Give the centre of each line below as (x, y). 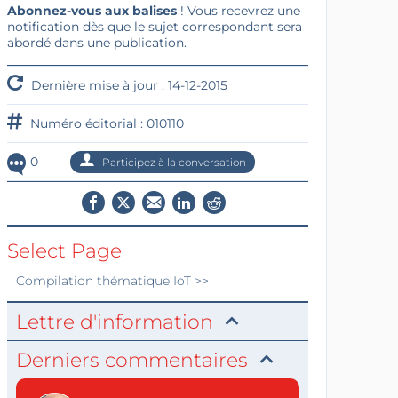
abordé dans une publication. (96, 43)
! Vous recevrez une (238, 11)
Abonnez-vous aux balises (92, 11)
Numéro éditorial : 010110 (105, 123)
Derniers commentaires (131, 360)
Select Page (64, 251)
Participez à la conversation (172, 162)
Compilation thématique (94, 281)
